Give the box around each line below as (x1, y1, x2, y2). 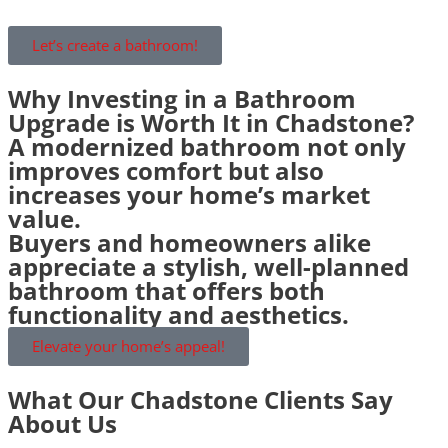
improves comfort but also (8, 154, 324, 188)
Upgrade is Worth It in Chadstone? (8, 106, 414, 140)
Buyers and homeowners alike (8, 226, 371, 260)
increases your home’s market (8, 178, 370, 212)
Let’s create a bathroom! (32, 35, 198, 56)
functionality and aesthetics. (8, 298, 349, 332)
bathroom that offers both (8, 274, 325, 308)
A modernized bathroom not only (8, 130, 406, 164)
